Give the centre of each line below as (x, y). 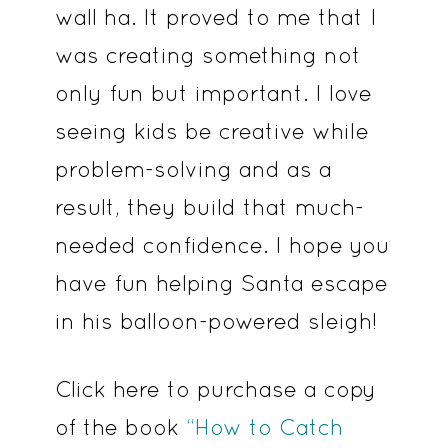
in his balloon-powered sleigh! (215, 321)
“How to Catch (264, 427)
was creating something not (207, 55)
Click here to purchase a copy (215, 389)
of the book (120, 427)
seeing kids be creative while (211, 131)
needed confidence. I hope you (222, 245)
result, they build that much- (209, 207)
